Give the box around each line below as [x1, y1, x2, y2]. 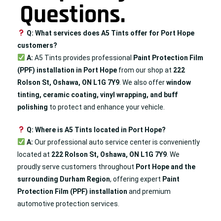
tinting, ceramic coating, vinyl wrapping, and [17, 90, 164, 99]
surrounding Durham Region [17, 175, 110, 183]
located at [17, 150, 51, 158]
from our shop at [117, 66, 173, 74]
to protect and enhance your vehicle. [48, 103, 165, 111]
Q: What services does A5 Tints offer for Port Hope [26, 29, 194, 37]
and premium [127, 187, 171, 195]
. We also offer [119, 78, 166, 86]
